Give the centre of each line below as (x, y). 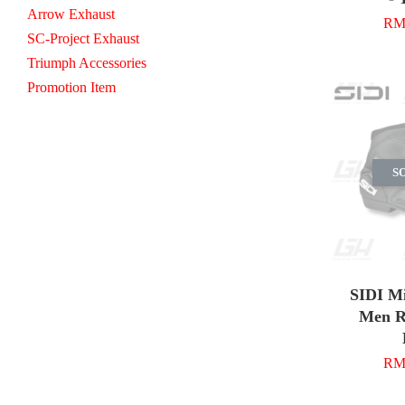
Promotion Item (71, 87)
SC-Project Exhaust (83, 38)
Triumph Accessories (87, 62)
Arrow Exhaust (71, 14)
